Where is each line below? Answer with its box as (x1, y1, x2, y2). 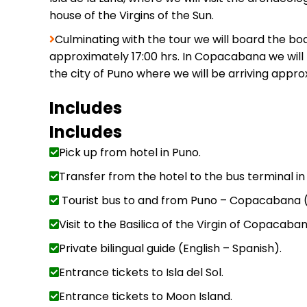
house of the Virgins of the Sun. (49, 7, 214, 23)
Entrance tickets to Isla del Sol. (59, 264, 223, 280)
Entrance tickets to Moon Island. (59, 288, 232, 304)
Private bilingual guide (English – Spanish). (59, 240, 282, 256)
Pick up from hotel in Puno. (59, 144, 201, 160)
